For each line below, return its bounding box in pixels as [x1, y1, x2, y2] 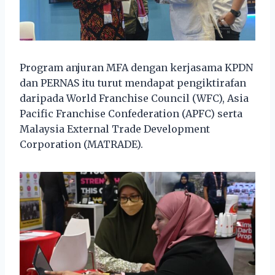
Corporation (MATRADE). [20, 138, 143, 151]
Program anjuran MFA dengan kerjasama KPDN [20, 61, 253, 74]
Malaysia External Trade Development [20, 123, 210, 136]
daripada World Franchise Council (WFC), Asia [20, 92, 249, 105]
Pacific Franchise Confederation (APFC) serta [20, 107, 242, 120]
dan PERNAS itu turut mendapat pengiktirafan [20, 77, 246, 90]
